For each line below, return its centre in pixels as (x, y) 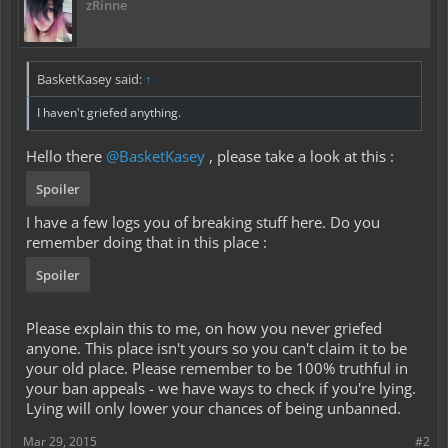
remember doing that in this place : (146, 241)
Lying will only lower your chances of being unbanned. (213, 407)
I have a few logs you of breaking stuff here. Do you (203, 221)
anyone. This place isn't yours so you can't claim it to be (216, 347)
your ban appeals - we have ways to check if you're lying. (221, 387)
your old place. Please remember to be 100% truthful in (217, 367)
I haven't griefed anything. (109, 112)
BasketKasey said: (91, 79)
